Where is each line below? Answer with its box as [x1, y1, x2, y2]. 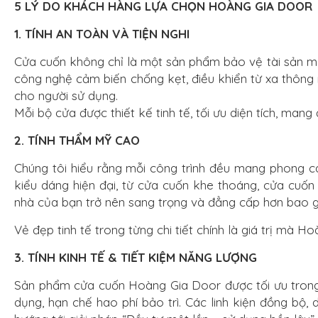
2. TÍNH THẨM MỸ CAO [14, 133, 140, 148]
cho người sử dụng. [14, 88, 118, 103]
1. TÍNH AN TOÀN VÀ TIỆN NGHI [14, 26, 190, 41]
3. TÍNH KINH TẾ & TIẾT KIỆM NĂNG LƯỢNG [14, 250, 257, 265]
